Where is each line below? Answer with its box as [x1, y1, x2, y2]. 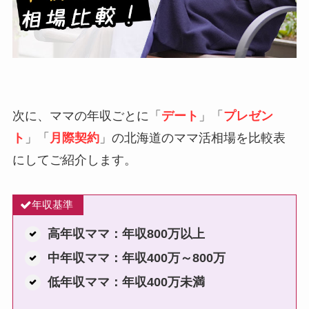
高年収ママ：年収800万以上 [47, 226, 205, 241]
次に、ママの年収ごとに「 [12, 109, 161, 123]
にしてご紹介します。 [12, 153, 137, 168]
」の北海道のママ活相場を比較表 [99, 131, 286, 146]
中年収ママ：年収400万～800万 [47, 250, 226, 265]
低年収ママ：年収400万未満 [47, 275, 205, 289]
